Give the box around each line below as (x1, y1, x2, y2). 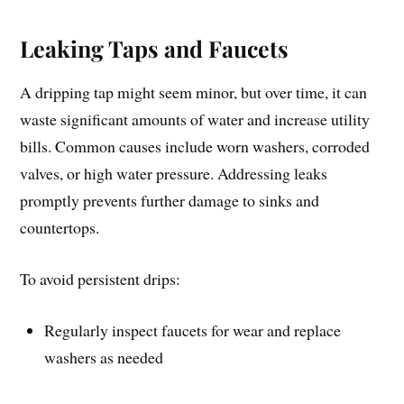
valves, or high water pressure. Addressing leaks (20, 162, 328, 185)
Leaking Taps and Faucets (20, 33, 289, 64)
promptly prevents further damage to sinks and (20, 189, 320, 212)
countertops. (20, 216, 100, 239)
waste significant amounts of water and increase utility (20, 108, 371, 131)
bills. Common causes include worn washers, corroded (20, 135, 371, 158)
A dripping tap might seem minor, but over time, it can (20, 81, 368, 104)
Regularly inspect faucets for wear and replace (44, 319, 342, 342)
